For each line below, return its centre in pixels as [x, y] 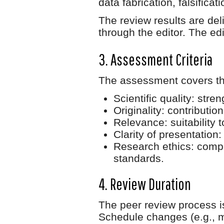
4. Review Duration [145, 184]
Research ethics [152, 146]
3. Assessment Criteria [155, 59]
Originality [137, 110]
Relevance [139, 122]
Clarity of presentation [166, 134]
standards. [139, 158]
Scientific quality [152, 98]
